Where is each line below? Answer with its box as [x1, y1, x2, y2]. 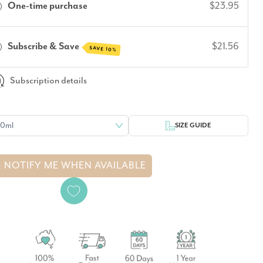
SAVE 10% [89, 45, 117, 53]
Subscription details [9, 75, 87, 87]
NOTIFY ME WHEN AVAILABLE [4, 160, 147, 171]
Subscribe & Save [8, 41, 82, 52]
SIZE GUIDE [175, 121, 212, 129]
